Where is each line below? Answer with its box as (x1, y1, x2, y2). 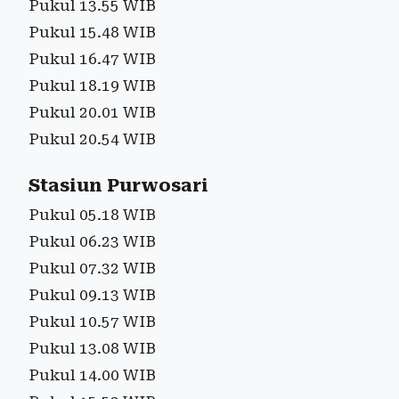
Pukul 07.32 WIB (28, 258, 156, 277)
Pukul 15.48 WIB (28, 22, 156, 41)
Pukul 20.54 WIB (28, 129, 156, 148)
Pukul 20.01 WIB (28, 102, 156, 121)
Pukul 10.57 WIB (28, 312, 156, 330)
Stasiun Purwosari (28, 175, 208, 196)
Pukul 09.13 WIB (28, 285, 156, 304)
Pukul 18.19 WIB (28, 76, 156, 94)
